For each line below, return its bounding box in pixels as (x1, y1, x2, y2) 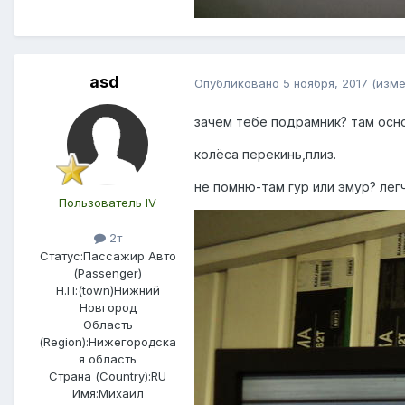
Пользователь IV (59, 195, 156, 211)
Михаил (98, 385, 144, 400)
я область (79, 351, 137, 366)
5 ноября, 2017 (283, 75, 368, 90)
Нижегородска (89, 334, 176, 349)
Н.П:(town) (55, 282, 114, 297)
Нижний (113, 282, 160, 297)
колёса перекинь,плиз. (194, 146, 336, 163)
